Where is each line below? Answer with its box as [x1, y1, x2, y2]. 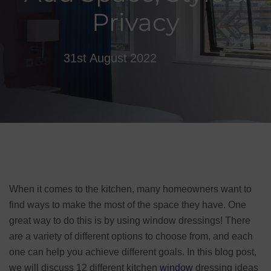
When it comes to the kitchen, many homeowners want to [9, 182, 252, 195]
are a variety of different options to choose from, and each [9, 229, 253, 243]
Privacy [91, 7, 180, 37]
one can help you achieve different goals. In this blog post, [9, 245, 256, 258]
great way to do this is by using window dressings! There [9, 214, 250, 227]
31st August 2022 [64, 50, 157, 66]
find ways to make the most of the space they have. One [9, 198, 246, 211]
